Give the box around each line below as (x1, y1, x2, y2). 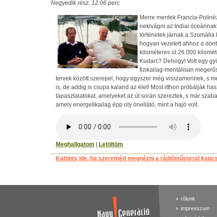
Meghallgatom (56, 141, 94, 148)
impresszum (180, 205, 210, 211)
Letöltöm (99, 141, 123, 148)
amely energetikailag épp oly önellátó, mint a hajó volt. (56, 101, 199, 108)
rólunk (180, 196, 195, 201)
